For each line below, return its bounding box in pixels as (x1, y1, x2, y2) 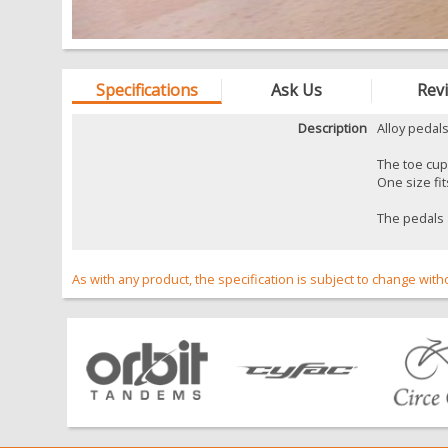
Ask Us (271, 79, 322, 102)
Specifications (95, 79, 198, 102)
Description (298, 119, 367, 138)
